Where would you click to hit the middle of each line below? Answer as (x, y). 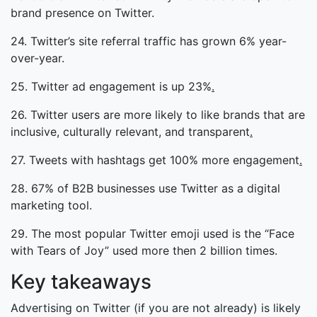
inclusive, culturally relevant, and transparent (130, 132)
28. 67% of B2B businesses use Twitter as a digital (145, 189)
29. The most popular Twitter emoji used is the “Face (152, 234)
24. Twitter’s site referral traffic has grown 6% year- (149, 41)
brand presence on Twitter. (82, 13)
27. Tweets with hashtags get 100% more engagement (155, 160)
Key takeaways (81, 282)
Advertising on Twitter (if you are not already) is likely (156, 308)
